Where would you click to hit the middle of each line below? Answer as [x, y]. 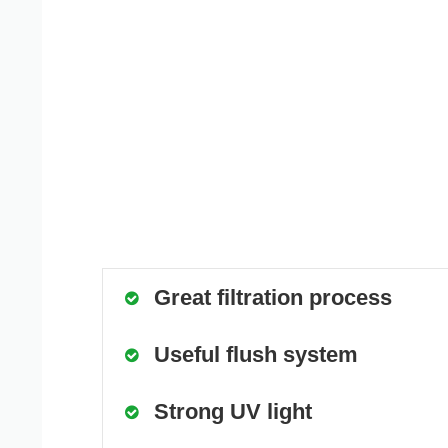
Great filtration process [273, 297]
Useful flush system [256, 354]
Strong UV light [233, 411]
